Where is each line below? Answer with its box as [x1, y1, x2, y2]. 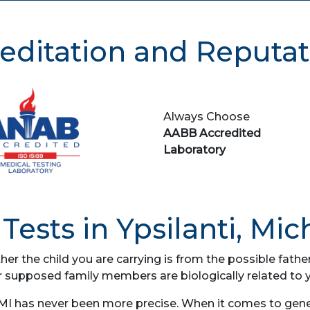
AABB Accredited [163, 127, 261, 140]
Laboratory [163, 143, 226, 156]
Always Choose [163, 110, 250, 123]
